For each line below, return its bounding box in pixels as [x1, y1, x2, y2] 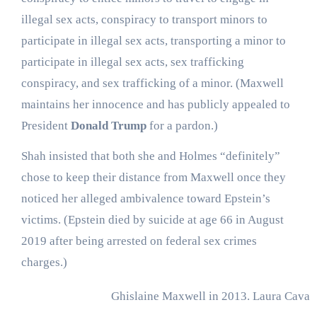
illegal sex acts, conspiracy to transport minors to [21, 13, 267, 27]
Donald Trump [70, 119, 146, 133]
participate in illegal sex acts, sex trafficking [21, 55, 244, 69]
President [21, 119, 71, 133]
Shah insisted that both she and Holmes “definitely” [21, 149, 280, 163]
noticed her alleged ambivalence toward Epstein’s [21, 192, 270, 206]
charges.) [21, 255, 67, 270]
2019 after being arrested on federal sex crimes [21, 234, 257, 248]
